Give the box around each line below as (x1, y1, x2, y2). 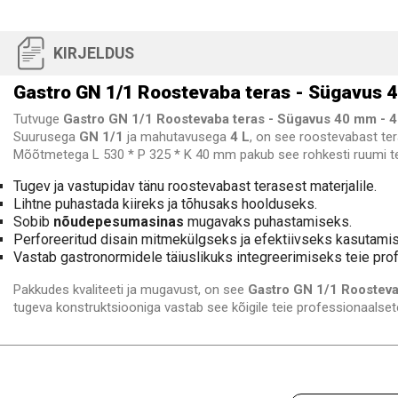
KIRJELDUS (53, 44, 134, 63)
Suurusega (13, 129, 79, 146)
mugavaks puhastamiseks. (184, 213, 352, 231)
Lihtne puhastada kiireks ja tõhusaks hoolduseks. (13, 195, 317, 213)
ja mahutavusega (123, 129, 230, 146)
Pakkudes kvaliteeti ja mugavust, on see (13, 282, 248, 298)
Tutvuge (13, 111, 63, 128)
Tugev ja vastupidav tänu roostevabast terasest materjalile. (13, 178, 377, 195)
